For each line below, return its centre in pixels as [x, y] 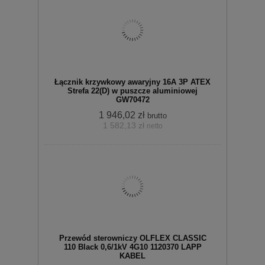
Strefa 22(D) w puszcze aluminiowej [132, 91]
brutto [157, 116]
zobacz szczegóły [140, 110]
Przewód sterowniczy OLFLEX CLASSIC [132, 238]
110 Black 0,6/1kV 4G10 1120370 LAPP [132, 247]
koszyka [160, 138]
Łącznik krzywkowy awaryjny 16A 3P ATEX [132, 82]
